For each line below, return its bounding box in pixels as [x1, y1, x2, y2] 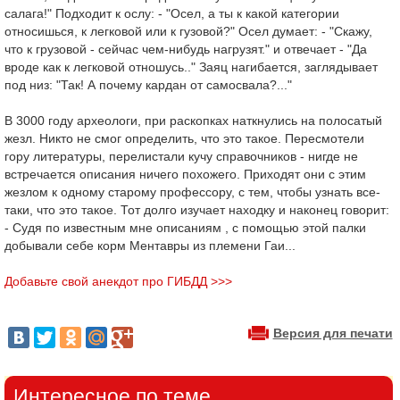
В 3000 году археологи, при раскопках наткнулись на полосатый [4, 113, 382, 128]
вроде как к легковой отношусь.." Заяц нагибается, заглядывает [4, 60, 378, 74]
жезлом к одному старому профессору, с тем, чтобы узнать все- [4, 185, 380, 199]
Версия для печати [272, 326, 393, 340]
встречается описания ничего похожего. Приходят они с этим [4, 167, 366, 181]
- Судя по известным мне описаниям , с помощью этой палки [4, 221, 366, 235]
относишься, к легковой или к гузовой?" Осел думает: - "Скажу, [4, 24, 372, 38]
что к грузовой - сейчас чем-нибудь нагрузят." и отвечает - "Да [4, 42, 367, 56]
